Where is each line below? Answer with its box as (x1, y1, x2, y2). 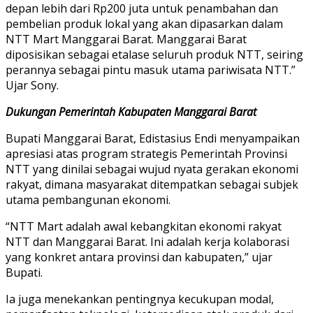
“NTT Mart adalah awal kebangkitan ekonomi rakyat (6, 218, 282, 234)
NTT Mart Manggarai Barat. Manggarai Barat (6, 31, 247, 47)
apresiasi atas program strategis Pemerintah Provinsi (6, 145, 287, 161)
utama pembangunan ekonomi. (6, 191, 170, 208)
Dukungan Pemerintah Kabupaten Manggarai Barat (6, 103, 256, 119)
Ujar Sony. (6, 77, 59, 93)
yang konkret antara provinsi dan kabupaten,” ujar (6, 249, 272, 265)
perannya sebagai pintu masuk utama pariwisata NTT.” (6, 61, 296, 78)
